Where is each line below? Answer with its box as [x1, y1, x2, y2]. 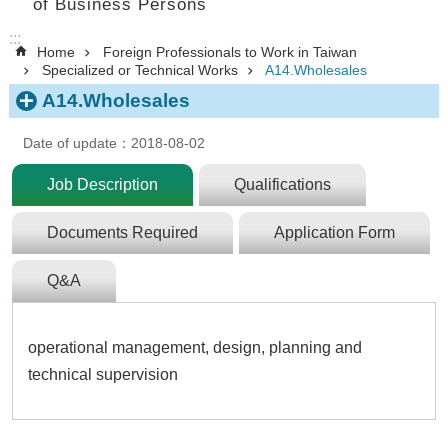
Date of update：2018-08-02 [9, 135, 205, 152]
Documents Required [47, 224, 198, 242]
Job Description [47, 176, 158, 194]
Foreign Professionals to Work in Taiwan [103, 44, 357, 61]
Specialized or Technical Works [42, 62, 238, 79]
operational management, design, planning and [28, 339, 362, 357]
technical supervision [28, 366, 178, 384]
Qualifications [234, 176, 331, 194]
